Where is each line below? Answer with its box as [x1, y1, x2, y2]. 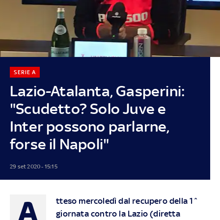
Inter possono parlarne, [9, 117, 170, 135]
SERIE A [13, 68, 36, 76]
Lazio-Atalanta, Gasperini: [9, 82, 186, 100]
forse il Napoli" [9, 135, 110, 153]
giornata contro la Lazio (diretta [56, 208, 180, 219]
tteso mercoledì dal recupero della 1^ [56, 195, 199, 206]
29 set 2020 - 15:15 [9, 163, 57, 170]
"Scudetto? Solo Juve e [9, 100, 166, 117]
